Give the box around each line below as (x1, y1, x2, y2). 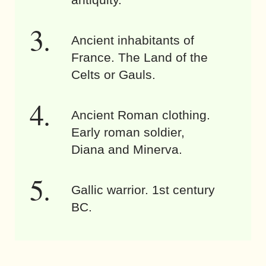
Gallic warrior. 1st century (71, 183, 215, 197)
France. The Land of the (71, 50, 208, 64)
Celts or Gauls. (71, 68, 156, 81)
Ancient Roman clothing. (71, 108, 210, 122)
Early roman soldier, (71, 125, 185, 139)
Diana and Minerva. (71, 142, 182, 156)
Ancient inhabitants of (71, 33, 194, 47)
